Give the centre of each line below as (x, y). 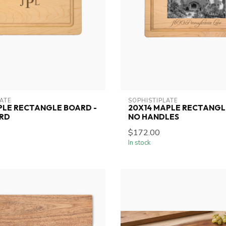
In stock (139, 143)
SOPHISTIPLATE (153, 101)
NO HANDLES (154, 117)
